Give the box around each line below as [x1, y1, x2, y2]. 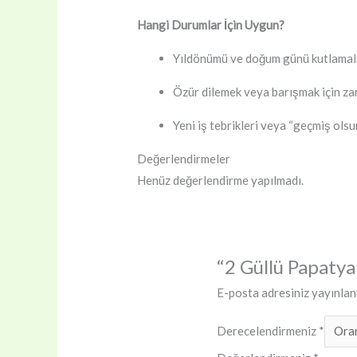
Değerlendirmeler [137, 151, 231, 166]
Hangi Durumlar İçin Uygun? [137, 18, 285, 32]
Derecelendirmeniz [217, 324, 320, 339]
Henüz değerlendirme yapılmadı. [137, 173, 304, 187]
